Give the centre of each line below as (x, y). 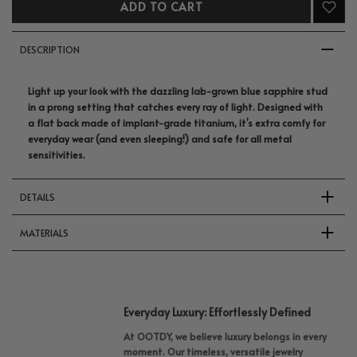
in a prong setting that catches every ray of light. (143, 107)
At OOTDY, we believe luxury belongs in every (225, 337)
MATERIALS (44, 233)
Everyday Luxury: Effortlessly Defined (217, 312)
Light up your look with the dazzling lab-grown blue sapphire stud (178, 91)
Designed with (290, 107)
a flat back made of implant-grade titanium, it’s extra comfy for (177, 123)
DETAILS (37, 197)
